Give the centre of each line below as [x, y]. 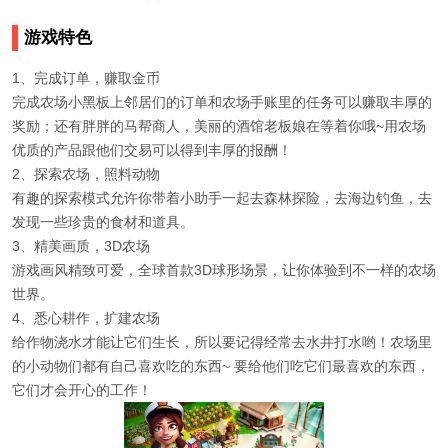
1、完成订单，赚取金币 [86, 78]
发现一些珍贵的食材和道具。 [103, 222]
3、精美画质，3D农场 [81, 246]
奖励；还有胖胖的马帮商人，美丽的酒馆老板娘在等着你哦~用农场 [219, 126]
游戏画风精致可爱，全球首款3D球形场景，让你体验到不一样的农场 [224, 270]
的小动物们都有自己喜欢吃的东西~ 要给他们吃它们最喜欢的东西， [221, 366]
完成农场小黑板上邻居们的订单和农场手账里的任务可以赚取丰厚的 [222, 102]
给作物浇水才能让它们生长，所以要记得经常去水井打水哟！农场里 [222, 342]
